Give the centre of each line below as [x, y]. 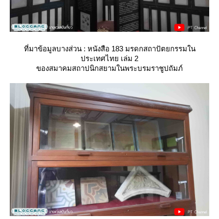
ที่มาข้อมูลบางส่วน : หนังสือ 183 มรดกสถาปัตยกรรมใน [109, 49]
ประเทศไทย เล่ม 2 [109, 58]
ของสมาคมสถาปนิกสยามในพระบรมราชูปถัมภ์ [109, 68]
